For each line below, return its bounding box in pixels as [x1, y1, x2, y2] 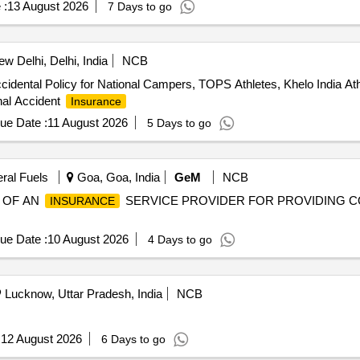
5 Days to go [146, 117, 211, 129]
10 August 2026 [47, 232, 129, 246]
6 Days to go [100, 333, 166, 346]
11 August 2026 [47, 116, 128, 129]
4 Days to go [147, 233, 212, 246]
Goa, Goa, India [73, 170, 160, 184]
